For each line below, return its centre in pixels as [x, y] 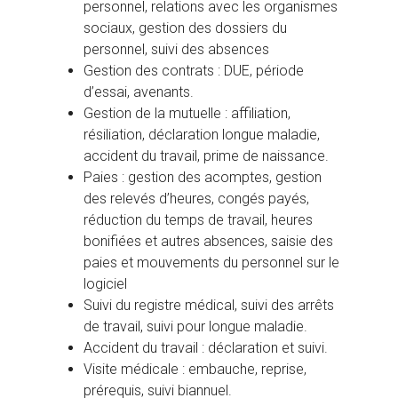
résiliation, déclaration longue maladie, [202, 135]
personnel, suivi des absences [176, 50]
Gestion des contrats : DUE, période [194, 71]
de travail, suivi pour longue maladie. [195, 327]
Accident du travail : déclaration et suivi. [206, 348]
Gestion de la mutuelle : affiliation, [187, 114]
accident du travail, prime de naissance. [206, 156]
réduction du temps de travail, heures [198, 220]
